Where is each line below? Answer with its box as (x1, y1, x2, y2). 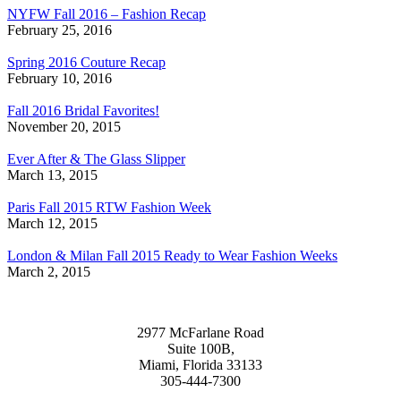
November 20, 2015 (7, 119, 121, 135)
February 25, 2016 (7, 22, 112, 38)
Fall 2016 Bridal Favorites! (7, 103, 159, 119)
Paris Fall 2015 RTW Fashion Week (7, 200, 211, 216)
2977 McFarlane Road (137, 325, 264, 341)
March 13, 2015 (7, 167, 98, 183)
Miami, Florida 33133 (139, 357, 262, 373)
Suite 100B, (166, 341, 235, 357)
